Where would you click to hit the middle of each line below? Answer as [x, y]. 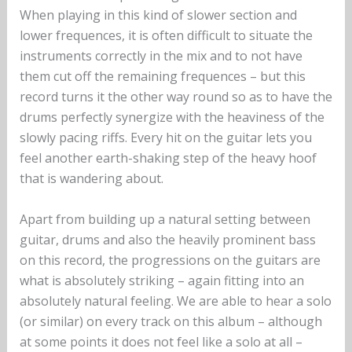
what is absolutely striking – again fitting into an [161, 280]
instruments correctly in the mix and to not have [161, 56]
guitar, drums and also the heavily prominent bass [167, 239]
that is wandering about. [91, 179]
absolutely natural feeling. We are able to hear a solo [175, 301]
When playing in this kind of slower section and [158, 15]
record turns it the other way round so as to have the [176, 97]
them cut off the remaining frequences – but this [162, 77]
